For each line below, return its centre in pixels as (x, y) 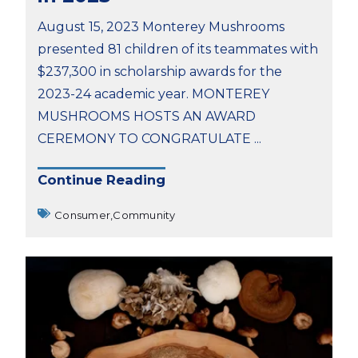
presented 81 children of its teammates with (178, 49)
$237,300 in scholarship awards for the (160, 71)
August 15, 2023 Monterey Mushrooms (161, 26)
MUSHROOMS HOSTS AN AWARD (147, 116)
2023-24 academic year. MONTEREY (153, 93)
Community (144, 215)
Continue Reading (101, 180)
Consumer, (84, 215)
